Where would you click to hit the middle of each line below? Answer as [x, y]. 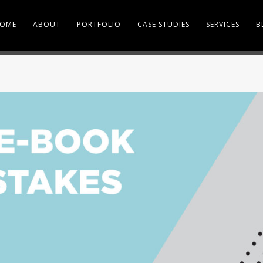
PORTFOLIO [99, 24]
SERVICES [222, 24]
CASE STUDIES [163, 24]
